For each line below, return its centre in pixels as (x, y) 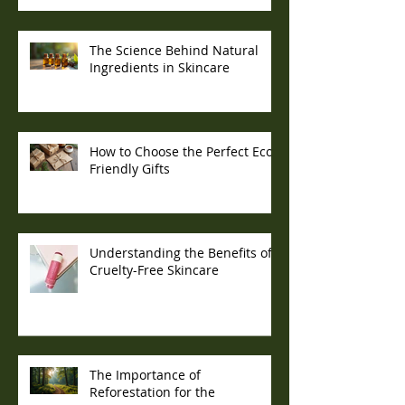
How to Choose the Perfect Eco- (184, 152)
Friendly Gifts (130, 169)
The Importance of (145, 375)
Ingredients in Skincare (160, 68)
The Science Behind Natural (174, 51)
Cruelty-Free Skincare (154, 270)
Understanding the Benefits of (181, 253)
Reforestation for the (152, 392)
